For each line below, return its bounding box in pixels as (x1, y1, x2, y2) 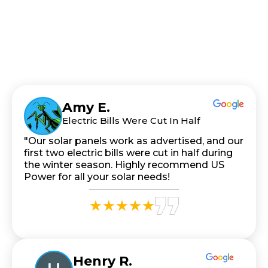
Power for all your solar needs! (24, 171, 170, 183)
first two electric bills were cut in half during (24, 147, 233, 159)
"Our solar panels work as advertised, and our (24, 135, 243, 147)
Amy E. (62, 99, 110, 116)
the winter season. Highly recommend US (24, 159, 224, 171)
